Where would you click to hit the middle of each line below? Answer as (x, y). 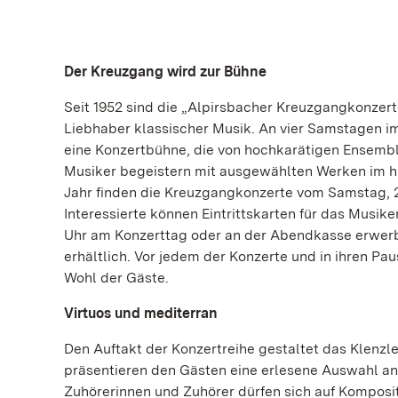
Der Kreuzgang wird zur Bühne (165, 72)
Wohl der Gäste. (116, 278)
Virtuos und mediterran (143, 313)
